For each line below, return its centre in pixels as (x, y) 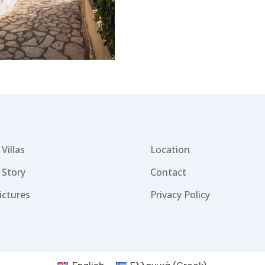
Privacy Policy (180, 195)
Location (170, 150)
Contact (168, 172)
